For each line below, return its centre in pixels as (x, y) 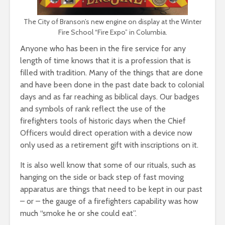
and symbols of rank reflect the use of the (93, 109)
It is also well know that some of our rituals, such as (108, 165)
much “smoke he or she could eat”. (78, 213)
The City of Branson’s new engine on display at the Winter (113, 22)
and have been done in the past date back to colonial (112, 85)
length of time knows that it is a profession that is (105, 61)
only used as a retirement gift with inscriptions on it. (109, 145)
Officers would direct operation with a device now (106, 133)
